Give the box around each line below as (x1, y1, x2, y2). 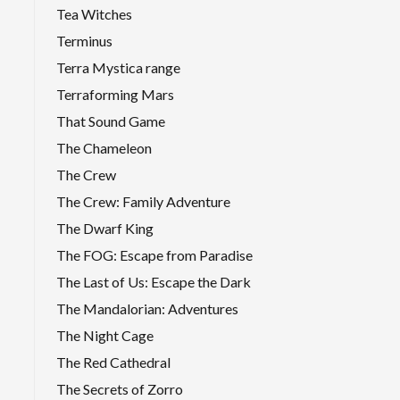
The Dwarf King (56, 219, 154, 237)
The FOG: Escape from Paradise (56, 246, 253, 263)
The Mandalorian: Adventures (56, 299, 238, 317)
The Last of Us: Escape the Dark (56, 272, 251, 290)
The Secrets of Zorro (56, 379, 183, 397)
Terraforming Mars (56, 85, 174, 103)
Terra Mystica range (56, 58, 180, 76)
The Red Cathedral (56, 353, 171, 371)
